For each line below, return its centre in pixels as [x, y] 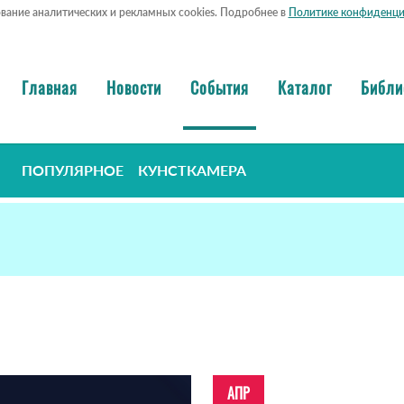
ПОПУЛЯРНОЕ [73, 170]
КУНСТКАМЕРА [192, 170]
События [220, 87]
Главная [50, 87]
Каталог [305, 87]
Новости [134, 87]
